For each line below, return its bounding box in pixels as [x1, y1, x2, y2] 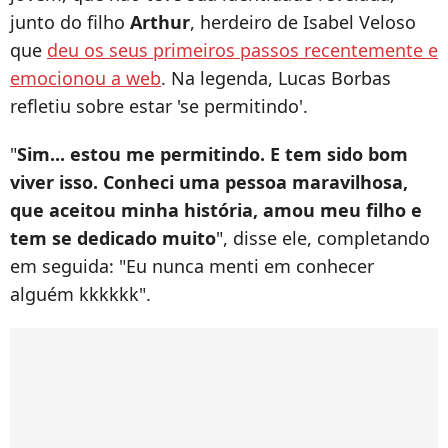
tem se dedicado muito [10, 226, 216, 251]
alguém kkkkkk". [10, 282, 156, 307]
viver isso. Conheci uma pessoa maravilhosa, [10, 170, 408, 195]
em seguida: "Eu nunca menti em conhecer [10, 254, 374, 279]
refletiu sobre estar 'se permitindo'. [10, 94, 308, 119]
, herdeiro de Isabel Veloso [190, 10, 416, 35]
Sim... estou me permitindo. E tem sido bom [17, 142, 408, 167]
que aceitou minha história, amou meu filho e [10, 198, 422, 223]
